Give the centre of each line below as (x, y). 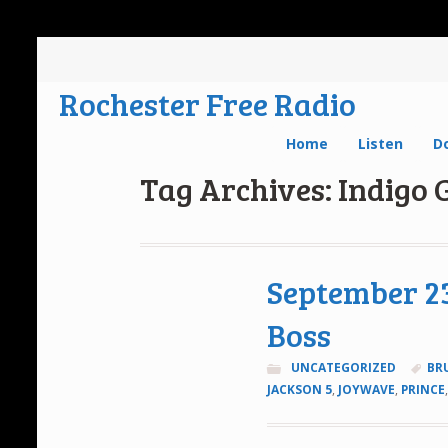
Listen (381, 143)
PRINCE (423, 389)
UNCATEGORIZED (343, 367)
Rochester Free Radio (208, 103)
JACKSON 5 (300, 389)
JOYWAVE (367, 389)
